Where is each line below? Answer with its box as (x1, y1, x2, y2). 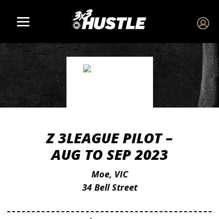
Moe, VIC (91, 168, 128, 180)
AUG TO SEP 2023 (51, 145, 168, 164)
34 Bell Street (82, 181, 137, 193)
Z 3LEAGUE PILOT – (46, 128, 173, 147)
